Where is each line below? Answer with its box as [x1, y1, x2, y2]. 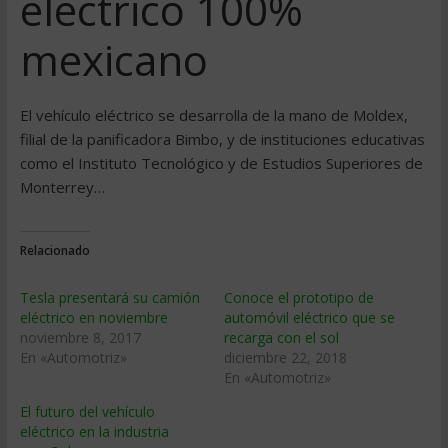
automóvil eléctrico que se [223, 308, 395, 327]
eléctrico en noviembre [19, 308, 168, 327]
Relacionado [19, 242, 90, 259]
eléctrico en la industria [19, 422, 169, 441]
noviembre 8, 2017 [19, 328, 141, 347]
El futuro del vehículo [19, 402, 155, 421]
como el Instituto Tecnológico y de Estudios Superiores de [19, 153, 423, 173]
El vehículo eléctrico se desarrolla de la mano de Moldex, [19, 105, 408, 125]
